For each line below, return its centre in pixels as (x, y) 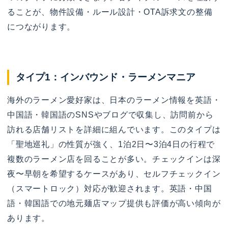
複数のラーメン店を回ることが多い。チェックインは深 (114, 159)
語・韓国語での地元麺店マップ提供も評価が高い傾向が (114, 203)
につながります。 (41, 26)
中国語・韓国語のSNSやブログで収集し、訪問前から (110, 115)
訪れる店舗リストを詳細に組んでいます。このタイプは (114, 129)
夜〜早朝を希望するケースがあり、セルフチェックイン (114, 174)
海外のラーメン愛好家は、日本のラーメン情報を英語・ (114, 100)
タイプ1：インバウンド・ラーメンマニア (106, 77)
